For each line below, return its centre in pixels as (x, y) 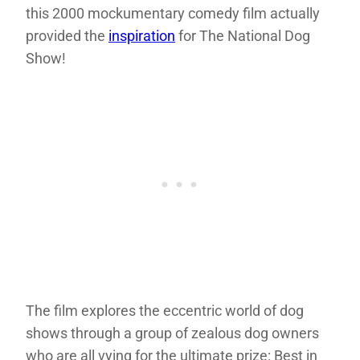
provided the (67, 35)
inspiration (142, 35)
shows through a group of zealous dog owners (172, 333)
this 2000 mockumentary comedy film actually (173, 13)
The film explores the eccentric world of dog (165, 310)
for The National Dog (243, 35)
